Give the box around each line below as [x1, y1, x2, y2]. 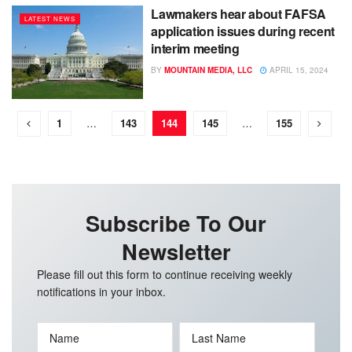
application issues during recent [151, 21, 335, 40]
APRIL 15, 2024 [267, 64, 329, 75]
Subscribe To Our [86, 207, 266, 239]
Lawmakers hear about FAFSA [151, 4, 326, 23]
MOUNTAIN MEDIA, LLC [164, 64, 253, 75]
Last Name [191, 330, 246, 346]
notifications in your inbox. [37, 284, 166, 300]
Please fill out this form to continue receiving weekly [37, 266, 292, 283]
